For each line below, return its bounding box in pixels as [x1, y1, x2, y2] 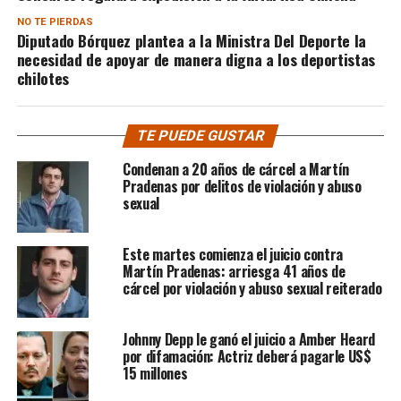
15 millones [122, 362, 188, 384]
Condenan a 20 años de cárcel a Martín [122, 158, 350, 180]
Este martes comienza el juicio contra [122, 243, 344, 265]
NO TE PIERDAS [16, 15, 93, 28]
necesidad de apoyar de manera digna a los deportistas [16, 47, 376, 71]
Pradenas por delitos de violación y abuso [122, 175, 362, 197]
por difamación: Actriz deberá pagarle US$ [122, 345, 371, 367]
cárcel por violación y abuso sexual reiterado [122, 277, 382, 299]
